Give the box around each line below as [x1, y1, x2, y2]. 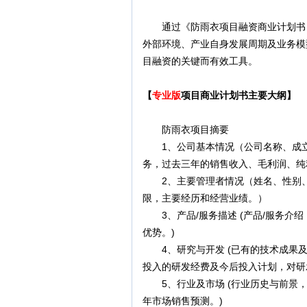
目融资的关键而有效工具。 [143, 56, 258, 66]
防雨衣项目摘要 [143, 124, 229, 135]
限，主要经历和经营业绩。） [143, 193, 267, 204]
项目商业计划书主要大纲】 [181, 90, 296, 101]
